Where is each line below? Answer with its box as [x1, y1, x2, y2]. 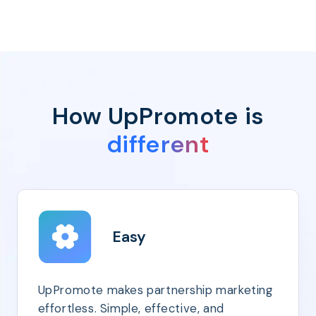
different [107, 129, 209, 160]
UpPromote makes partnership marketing [37, 282, 273, 298]
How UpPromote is [51, 101, 265, 132]
